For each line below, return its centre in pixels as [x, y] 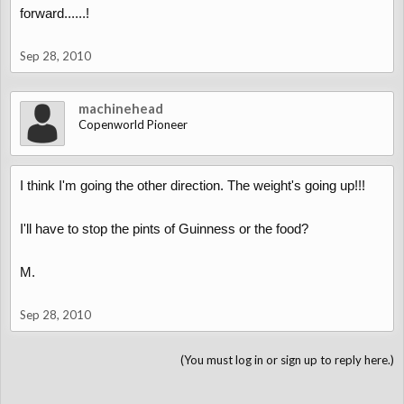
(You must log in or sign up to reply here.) [287, 360]
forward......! [55, 13]
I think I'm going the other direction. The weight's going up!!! [193, 185]
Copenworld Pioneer [133, 124]
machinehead [121, 108]
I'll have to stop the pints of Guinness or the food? [164, 229]
